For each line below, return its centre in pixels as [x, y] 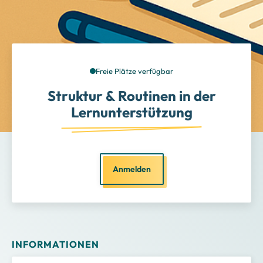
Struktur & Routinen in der [131, 95]
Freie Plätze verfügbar [134, 71]
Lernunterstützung [131, 112]
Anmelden [131, 169]
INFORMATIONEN [55, 244]
